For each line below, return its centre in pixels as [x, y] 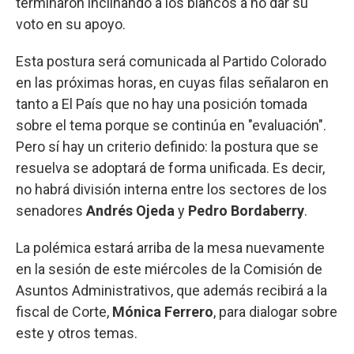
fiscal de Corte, [64, 311]
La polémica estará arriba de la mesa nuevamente [170, 247]
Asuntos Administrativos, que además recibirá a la [171, 290]
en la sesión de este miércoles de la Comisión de [169, 269]
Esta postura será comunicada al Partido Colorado [171, 61]
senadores [51, 210]
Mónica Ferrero [163, 311]
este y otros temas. [77, 333]
